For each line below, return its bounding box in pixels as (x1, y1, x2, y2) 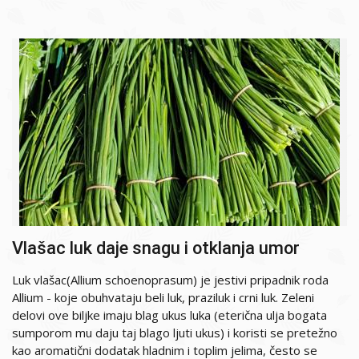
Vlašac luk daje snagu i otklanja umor (12, 237, 300, 258)
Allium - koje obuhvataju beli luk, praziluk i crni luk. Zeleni (12, 288, 314, 305)
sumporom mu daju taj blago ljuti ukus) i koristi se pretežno (12, 324, 337, 341)
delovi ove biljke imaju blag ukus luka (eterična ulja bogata (12, 306, 327, 323)
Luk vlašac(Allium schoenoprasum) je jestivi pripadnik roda (12, 271, 329, 288)
